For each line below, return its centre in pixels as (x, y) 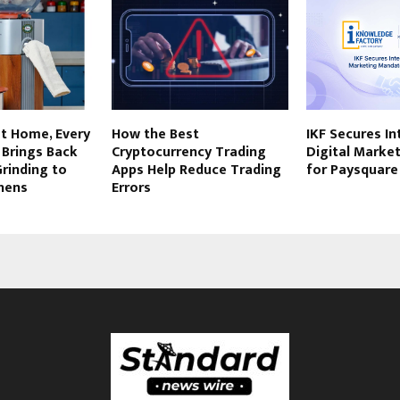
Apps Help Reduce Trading (196, 171)
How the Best (155, 135)
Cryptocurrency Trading (188, 153)
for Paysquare (352, 171)
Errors (131, 188)
